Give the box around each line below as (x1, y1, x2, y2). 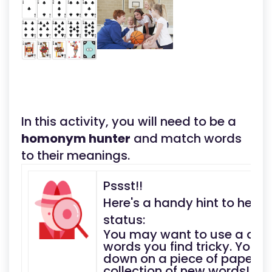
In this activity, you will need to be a (21, 113, 236, 130)
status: (103, 211, 145, 228)
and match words (131, 130, 242, 147)
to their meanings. (21, 147, 130, 164)
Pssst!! (103, 177, 143, 194)
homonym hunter (21, 130, 131, 147)
